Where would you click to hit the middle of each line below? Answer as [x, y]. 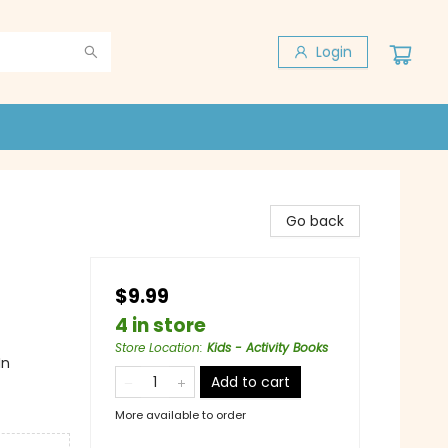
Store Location [157, 347]
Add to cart [250, 382]
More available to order [180, 415]
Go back [315, 221]
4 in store [160, 325]
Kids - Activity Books [267, 347]
